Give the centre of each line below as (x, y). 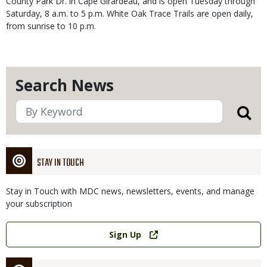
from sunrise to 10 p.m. (51, 26)
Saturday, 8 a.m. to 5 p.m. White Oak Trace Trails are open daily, (130, 13)
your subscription (39, 204)
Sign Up (125, 235)
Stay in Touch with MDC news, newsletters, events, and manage (130, 191)
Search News (65, 85)
